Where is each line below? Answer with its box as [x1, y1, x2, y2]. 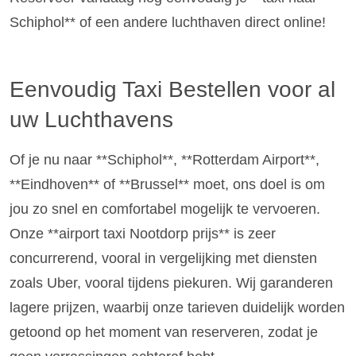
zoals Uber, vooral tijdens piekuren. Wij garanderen [10, 274, 333, 291]
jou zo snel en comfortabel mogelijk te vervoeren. [10, 200, 320, 217]
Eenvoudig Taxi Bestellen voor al [10, 76, 335, 102]
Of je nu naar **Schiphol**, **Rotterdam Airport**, [10, 151, 319, 168]
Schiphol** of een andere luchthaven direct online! [10, 14, 326, 30]
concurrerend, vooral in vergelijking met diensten [10, 250, 317, 266]
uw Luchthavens [10, 106, 173, 132]
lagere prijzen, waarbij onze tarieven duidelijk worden [10, 299, 345, 315]
